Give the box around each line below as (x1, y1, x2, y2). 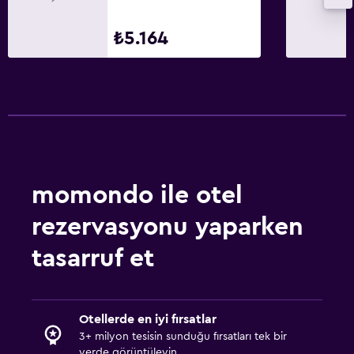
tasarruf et (32, 245, 154, 271)
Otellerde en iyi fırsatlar (79, 312, 217, 326)
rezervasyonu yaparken (32, 213, 303, 239)
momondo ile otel (32, 182, 243, 208)
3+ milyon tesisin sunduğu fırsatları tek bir (79, 330, 287, 342)
